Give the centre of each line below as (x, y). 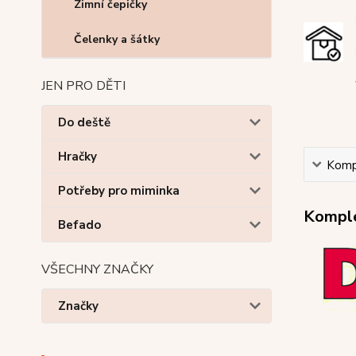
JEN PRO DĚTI (83, 86)
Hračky (77, 157)
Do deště (84, 122)
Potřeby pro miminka (119, 191)
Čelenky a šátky (117, 39)
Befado (79, 225)
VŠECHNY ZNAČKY (97, 269)
